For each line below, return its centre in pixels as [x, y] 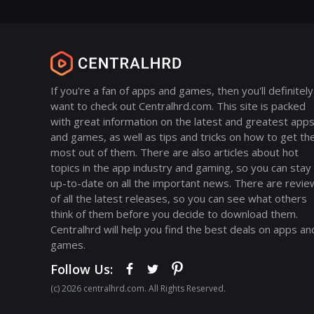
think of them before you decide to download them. [174, 214]
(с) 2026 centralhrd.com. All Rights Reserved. [138, 288]
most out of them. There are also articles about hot [175, 152]
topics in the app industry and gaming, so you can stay [181, 168]
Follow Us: [82, 269]
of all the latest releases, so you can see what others [179, 198]
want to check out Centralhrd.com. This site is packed [178, 106]
